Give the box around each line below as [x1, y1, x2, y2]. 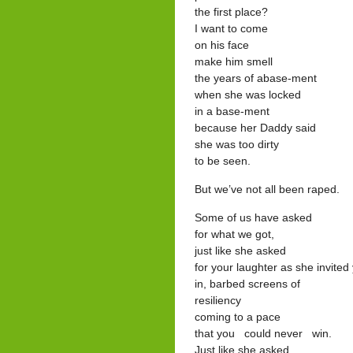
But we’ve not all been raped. [195, 183, 340, 195]
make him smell [195, 55, 273, 68]
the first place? [195, 6, 268, 18]
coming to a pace [195, 310, 281, 323]
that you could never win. [195, 327, 332, 340]
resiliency [195, 294, 241, 307]
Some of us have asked [195, 211, 312, 224]
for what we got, [195, 228, 274, 240]
